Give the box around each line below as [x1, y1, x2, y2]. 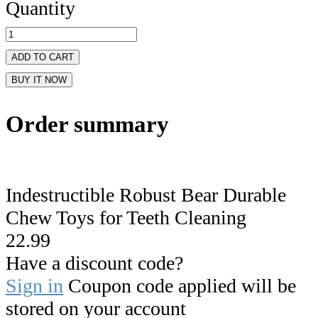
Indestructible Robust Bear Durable [6, 183, 286, 206]
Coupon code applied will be [63, 274, 296, 297]
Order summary [6, 111, 169, 138]
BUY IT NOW [11, 75, 67, 86]
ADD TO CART [11, 52, 74, 63]
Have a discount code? [6, 251, 183, 274]
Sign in [6, 274, 63, 297]
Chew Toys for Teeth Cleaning [6, 206, 246, 229]
